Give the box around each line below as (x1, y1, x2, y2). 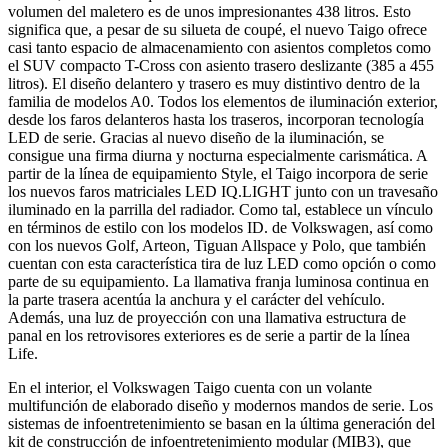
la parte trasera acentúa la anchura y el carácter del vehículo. (8, 290, 385, 308)
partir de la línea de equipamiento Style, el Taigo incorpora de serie (8, 164, 428, 182)
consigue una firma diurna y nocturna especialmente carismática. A (8, 146, 427, 164)
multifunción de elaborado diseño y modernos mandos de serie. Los (8, 396, 433, 414)
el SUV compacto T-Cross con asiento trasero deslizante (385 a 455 (8, 56, 434, 74)
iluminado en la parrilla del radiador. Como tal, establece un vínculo (8, 200, 433, 218)
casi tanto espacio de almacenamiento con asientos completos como (8, 38, 431, 56)
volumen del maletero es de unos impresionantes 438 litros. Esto (8, 2, 411, 20)
